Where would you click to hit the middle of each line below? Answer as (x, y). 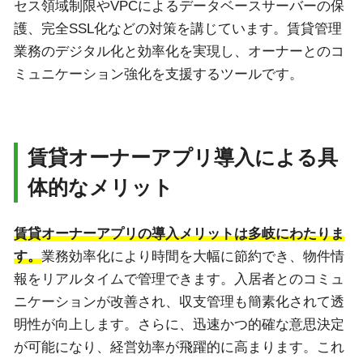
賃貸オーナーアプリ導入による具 (183, 157)
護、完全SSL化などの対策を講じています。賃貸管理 (177, 28)
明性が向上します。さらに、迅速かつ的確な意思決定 (179, 324)
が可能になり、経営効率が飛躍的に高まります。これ (179, 347)
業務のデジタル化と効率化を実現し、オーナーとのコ (179, 51)
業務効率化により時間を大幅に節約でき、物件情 (192, 256)
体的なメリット (101, 187)
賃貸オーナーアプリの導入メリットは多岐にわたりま (179, 233)
